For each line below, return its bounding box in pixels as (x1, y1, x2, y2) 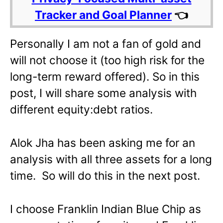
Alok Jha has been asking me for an (10, 136, 195, 150)
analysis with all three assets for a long (10, 152, 212, 166)
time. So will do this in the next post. (10, 169, 200, 183)
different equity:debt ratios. (10, 103, 153, 116)
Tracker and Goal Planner (35, 8, 172, 22)
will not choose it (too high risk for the (10, 53, 205, 67)
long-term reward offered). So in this (10, 70, 200, 84)
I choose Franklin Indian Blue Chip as (10, 202, 201, 216)
